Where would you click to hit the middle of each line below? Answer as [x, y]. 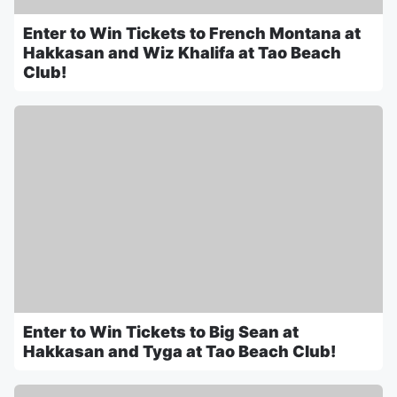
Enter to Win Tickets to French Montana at [192, 34]
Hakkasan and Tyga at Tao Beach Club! [179, 352]
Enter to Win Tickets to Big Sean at [161, 332]
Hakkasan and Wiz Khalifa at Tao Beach [182, 53]
